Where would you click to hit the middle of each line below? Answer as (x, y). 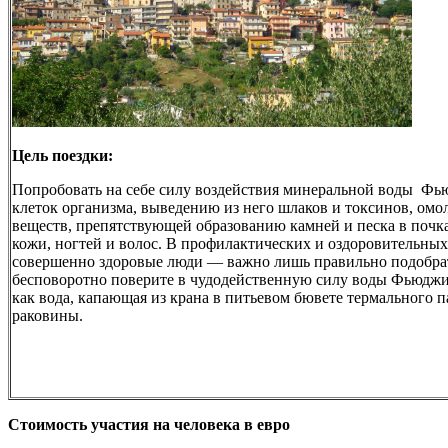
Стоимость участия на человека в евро (149, 424)
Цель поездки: (62, 155)
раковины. (49, 315)
